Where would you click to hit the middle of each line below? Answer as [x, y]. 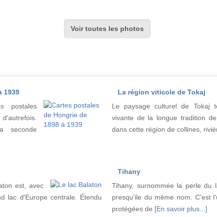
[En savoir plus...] [181, 209]
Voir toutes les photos [107, 29]
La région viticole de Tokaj [162, 92]
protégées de [133, 209]
